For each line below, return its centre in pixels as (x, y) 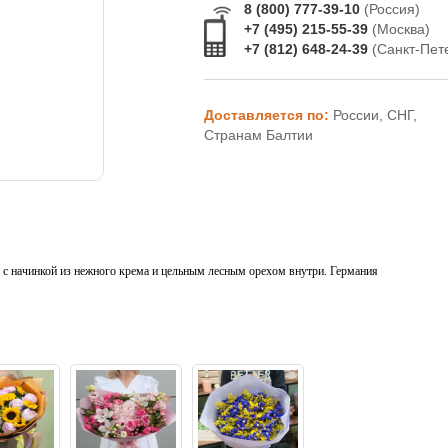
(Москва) (400, 29)
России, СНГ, (374, 115)
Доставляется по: (268, 115)
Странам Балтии (258, 135)
